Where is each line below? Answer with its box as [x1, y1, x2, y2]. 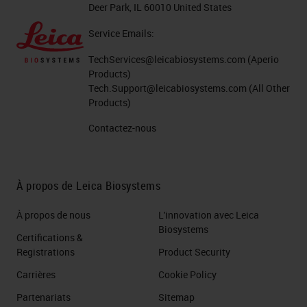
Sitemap [158, 290, 195, 304]
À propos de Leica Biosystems [16, 177, 160, 193]
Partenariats [16, 290, 71, 304]
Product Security [158, 245, 230, 258]
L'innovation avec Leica [158, 208, 259, 221]
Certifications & [16, 230, 83, 244]
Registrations [16, 245, 75, 258]
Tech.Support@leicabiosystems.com [88, 81, 247, 95]
